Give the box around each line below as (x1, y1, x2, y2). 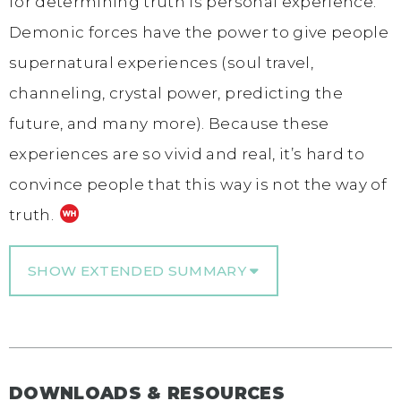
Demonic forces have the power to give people (9, 22, 388, 41)
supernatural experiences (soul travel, (9, 53, 313, 72)
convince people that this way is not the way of (9, 175, 387, 193)
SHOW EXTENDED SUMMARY (28, 261, 251, 279)
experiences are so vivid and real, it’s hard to (9, 144, 364, 163)
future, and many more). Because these (9, 114, 329, 132)
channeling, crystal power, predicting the (9, 83, 343, 102)
